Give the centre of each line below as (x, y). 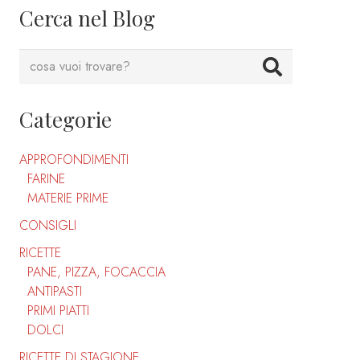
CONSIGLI (48, 226)
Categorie (65, 120)
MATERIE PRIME (68, 198)
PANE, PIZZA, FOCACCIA (96, 272)
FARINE (46, 179)
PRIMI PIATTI (58, 311)
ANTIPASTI (55, 292)
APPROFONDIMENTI (74, 160)
